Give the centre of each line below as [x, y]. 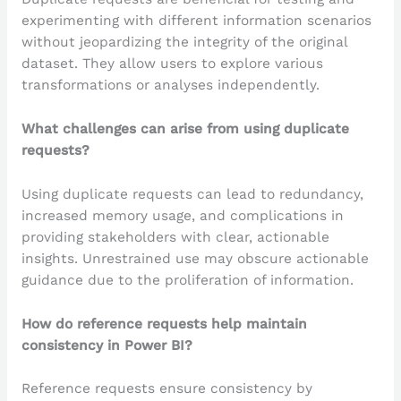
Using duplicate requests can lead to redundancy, [192, 194]
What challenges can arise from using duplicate [185, 128]
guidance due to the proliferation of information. [187, 280]
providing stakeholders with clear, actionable [175, 237]
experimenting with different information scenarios [196, 21]
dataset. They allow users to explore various [172, 64]
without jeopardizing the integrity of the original [184, 43]
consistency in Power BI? [107, 345]
